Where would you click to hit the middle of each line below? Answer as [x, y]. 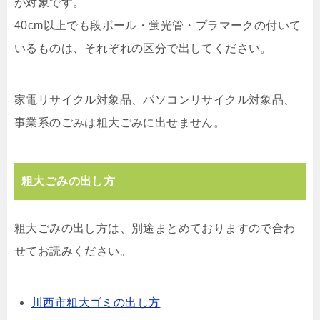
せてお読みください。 [73, 251]
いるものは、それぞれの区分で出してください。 [143, 49]
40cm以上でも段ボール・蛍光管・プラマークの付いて [158, 26]
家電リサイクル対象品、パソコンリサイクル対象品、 [155, 100]
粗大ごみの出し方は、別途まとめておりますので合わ [155, 229]
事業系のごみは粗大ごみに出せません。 [120, 123]
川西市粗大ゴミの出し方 [96, 303]
